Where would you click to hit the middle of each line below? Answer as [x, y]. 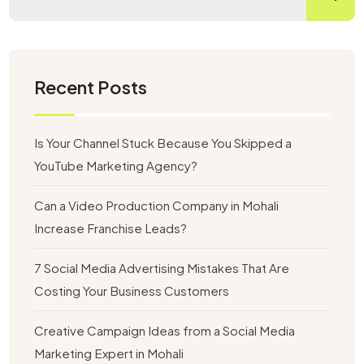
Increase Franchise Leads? [111, 228]
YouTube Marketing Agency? [116, 166]
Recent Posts [91, 87]
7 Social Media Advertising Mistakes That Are [162, 268]
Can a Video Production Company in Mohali [157, 206]
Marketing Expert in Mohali [109, 353]
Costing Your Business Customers [132, 291]
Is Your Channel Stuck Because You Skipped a [163, 143]
